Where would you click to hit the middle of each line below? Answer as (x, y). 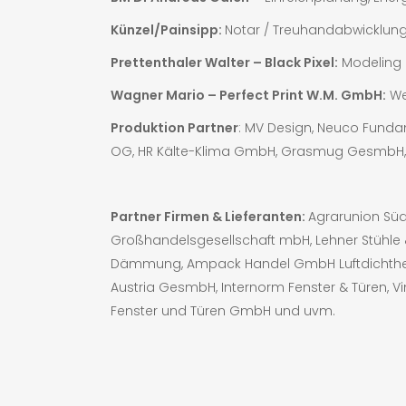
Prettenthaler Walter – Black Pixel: (224, 62)
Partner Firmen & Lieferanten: (209, 216)
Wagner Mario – (165, 95)
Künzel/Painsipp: (168, 29)
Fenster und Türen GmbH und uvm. (223, 310)
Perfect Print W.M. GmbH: (303, 95)
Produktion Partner (174, 127)
